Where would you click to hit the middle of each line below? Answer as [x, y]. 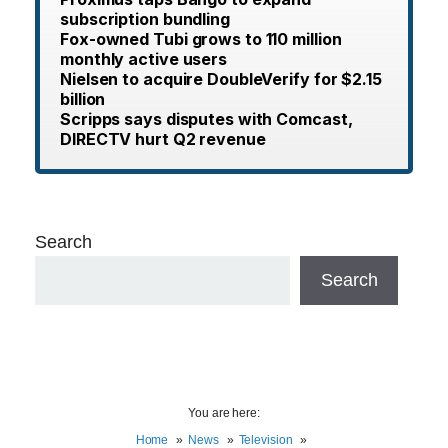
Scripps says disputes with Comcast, [206, 118]
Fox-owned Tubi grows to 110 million [201, 38]
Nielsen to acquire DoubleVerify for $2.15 [221, 78]
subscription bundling [145, 18]
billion [83, 98]
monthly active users [143, 58]
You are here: [224, 412]
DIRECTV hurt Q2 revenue [163, 138]
